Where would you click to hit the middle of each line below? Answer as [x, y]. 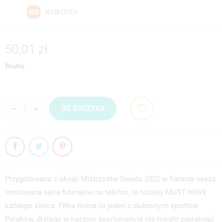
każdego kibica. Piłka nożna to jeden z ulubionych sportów [101, 206]
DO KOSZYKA [83, 108]
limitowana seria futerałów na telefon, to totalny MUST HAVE [106, 193]
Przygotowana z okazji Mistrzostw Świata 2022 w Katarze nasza [110, 179]
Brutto [15, 66]
